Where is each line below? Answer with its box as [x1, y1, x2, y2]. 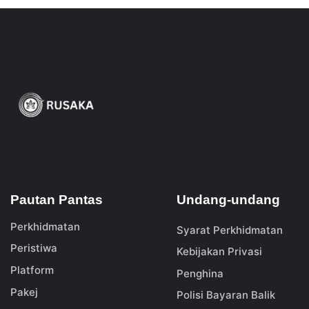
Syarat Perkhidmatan [177, 223, 283, 237]
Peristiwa [10, 241, 57, 255]
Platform [10, 263, 54, 277]
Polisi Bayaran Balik [177, 288, 275, 302]
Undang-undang [177, 192, 280, 207]
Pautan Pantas [10, 192, 103, 207]
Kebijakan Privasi [177, 245, 262, 259]
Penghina [177, 266, 223, 280]
